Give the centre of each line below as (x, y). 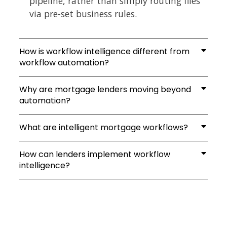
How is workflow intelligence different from (104, 51)
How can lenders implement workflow (95, 154)
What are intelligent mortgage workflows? (104, 127)
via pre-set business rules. (83, 14)
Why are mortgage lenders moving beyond (105, 89)
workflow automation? (64, 62)
